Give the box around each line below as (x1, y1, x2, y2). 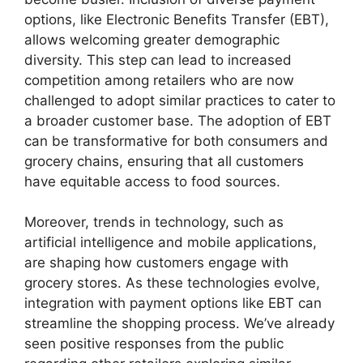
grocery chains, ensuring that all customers (24, 152, 304, 169)
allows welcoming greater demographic (24, 31, 280, 48)
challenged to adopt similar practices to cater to (24, 92, 335, 109)
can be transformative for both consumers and (24, 132, 328, 149)
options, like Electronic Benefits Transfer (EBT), (24, 11, 329, 28)
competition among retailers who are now (24, 71, 294, 88)
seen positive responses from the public (24, 335, 284, 352)
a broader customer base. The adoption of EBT (24, 112, 331, 129)
